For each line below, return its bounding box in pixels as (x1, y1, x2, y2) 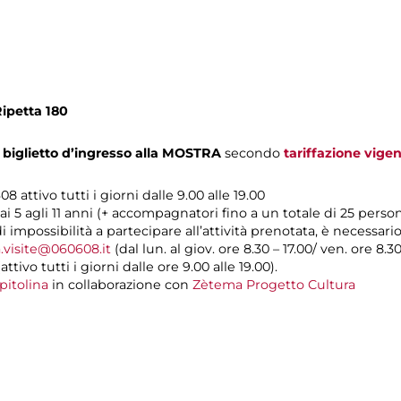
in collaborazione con (48, 276, 192, 293)
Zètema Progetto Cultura (192, 276, 355, 293)
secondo (225, 144, 284, 161)
